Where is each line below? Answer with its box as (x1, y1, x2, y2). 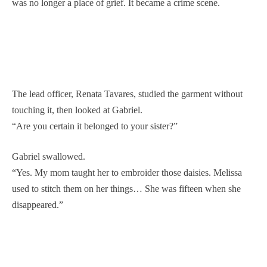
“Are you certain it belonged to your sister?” (12, 120, 178, 131)
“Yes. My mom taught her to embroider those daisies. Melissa (12, 167, 242, 178)
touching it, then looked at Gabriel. (12, 104, 142, 115)
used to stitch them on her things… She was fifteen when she (12, 183, 241, 194)
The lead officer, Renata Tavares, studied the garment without (12, 88, 243, 99)
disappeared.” (12, 199, 63, 210)
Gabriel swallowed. (12, 151, 85, 162)
